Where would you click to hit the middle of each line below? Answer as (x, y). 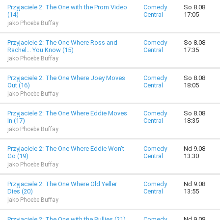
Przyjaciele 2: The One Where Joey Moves (66, 78)
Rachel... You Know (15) (41, 50)
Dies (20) (20, 191)
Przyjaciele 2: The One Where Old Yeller (62, 184)
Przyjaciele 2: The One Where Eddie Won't (66, 149)
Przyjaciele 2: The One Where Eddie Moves (67, 113)
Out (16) (19, 85)
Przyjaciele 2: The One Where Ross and (62, 42)
